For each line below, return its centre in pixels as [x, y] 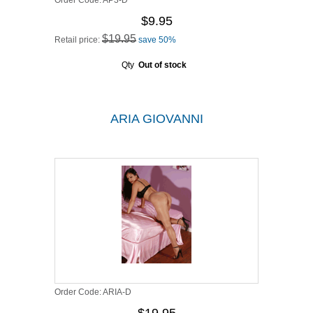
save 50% [157, 40]
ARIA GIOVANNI [156, 119]
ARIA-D [117, 292]
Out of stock [162, 65]
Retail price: [78, 40]
